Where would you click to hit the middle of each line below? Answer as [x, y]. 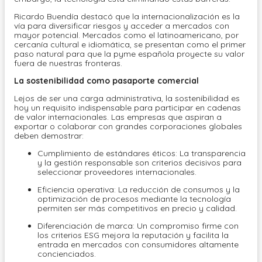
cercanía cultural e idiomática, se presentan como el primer [130, 45]
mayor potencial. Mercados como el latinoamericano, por [126, 35]
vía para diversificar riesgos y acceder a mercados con [122, 26]
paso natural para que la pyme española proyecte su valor [129, 54]
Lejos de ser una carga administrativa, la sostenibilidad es [127, 99]
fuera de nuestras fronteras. [69, 63]
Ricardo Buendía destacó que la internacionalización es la [127, 17]
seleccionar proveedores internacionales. [118, 172]
